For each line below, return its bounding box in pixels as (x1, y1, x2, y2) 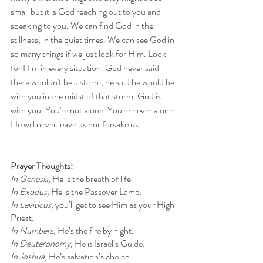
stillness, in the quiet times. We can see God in (11, 32, 176, 46)
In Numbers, (11, 223, 58, 237)
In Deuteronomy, (11, 236, 75, 250)
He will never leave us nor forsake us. (11, 117, 143, 131)
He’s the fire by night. (58, 223, 134, 237)
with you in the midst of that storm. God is (11, 89, 163, 103)
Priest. (11, 210, 34, 224)
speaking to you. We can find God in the (11, 18, 155, 32)
